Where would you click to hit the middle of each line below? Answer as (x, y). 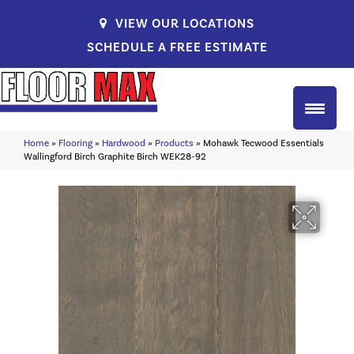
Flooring (75, 143)
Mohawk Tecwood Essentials (264, 143)
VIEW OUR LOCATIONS (183, 23)
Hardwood (124, 143)
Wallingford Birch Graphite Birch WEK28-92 (115, 157)
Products (174, 143)
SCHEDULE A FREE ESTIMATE (177, 47)
